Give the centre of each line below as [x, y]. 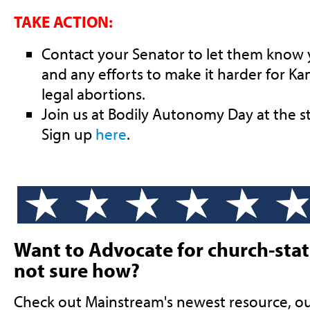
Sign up [66, 134]
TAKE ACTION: [63, 21]
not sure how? [76, 270]
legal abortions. [95, 93]
